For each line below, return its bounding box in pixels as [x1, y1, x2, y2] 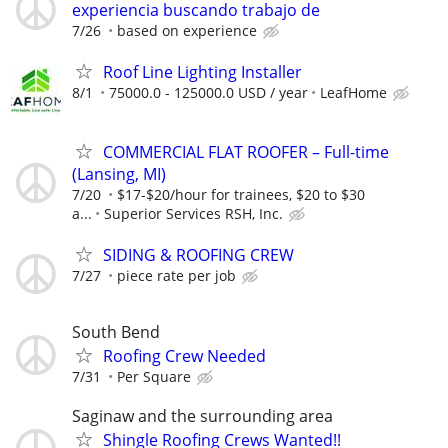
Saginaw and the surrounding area [72, 405, 333, 428]
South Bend [72, 320, 160, 343]
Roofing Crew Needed [103, 344, 266, 367]
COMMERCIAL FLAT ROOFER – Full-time [103, 140, 389, 163]
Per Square [117, 366, 191, 386]
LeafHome [320, 83, 387, 103]
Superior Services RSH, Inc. [104, 203, 283, 223]
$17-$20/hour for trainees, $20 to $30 [117, 184, 365, 204]
